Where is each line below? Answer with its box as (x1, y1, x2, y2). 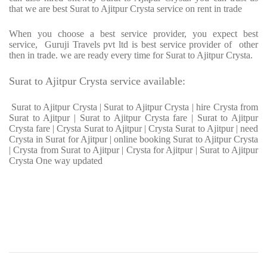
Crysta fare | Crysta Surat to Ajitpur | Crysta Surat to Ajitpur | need (9, 123, 258, 134)
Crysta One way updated (9, 156, 103, 166)
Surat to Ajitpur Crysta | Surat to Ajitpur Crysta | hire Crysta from (11, 102, 259, 113)
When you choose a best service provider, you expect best (9, 29, 258, 39)
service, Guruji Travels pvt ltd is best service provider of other (9, 39, 258, 50)
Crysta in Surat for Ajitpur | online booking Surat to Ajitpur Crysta (9, 134, 258, 145)
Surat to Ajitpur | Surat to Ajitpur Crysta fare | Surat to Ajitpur (9, 113, 258, 123)
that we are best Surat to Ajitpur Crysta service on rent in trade (9, 4, 242, 14)
